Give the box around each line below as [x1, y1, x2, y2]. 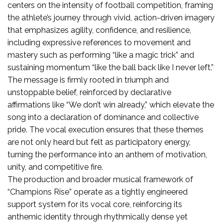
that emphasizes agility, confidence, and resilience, [7, 25, 191, 35]
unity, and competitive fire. [7, 162, 103, 172]
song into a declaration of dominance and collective [7, 112, 199, 122]
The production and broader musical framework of [7, 174, 193, 184]
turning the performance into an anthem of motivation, [7, 149, 207, 159]
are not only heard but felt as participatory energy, [7, 137, 191, 147]
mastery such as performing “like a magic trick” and [7, 50, 194, 60]
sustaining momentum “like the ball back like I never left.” [7, 62, 214, 72]
